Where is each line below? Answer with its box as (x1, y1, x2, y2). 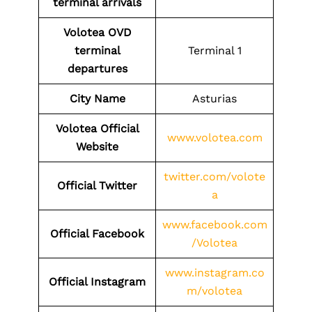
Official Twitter (57, 179, 137, 192)
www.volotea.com (166, 131, 263, 144)
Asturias (192, 92, 237, 105)
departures (67, 62, 127, 75)
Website (76, 140, 118, 153)
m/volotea (187, 284, 242, 297)
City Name (69, 92, 125, 105)
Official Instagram (49, 275, 146, 288)
